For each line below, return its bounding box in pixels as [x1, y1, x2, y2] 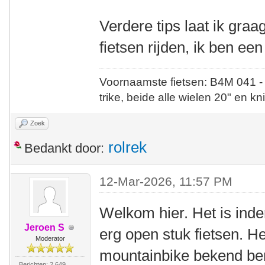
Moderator [35, 235, 65, 242]
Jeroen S [24, 222, 64, 232]
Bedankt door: [24, 141, 104, 156]
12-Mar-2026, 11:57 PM [99, 174, 233, 188]
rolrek [108, 139, 147, 156]
